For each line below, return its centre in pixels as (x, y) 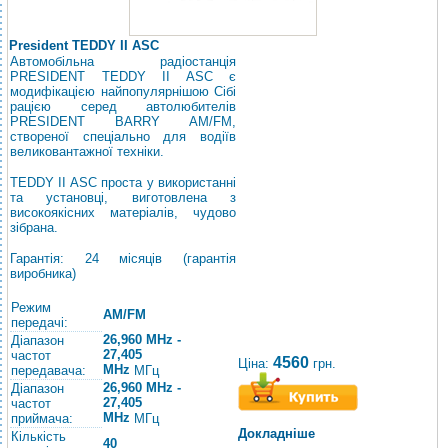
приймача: (42, 418)
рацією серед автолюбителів (123, 106)
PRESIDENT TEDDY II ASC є (123, 76)
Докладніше (276, 433)
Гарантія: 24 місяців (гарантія (123, 258)
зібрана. (34, 227)
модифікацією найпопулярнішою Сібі (123, 91)
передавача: (48, 370)
